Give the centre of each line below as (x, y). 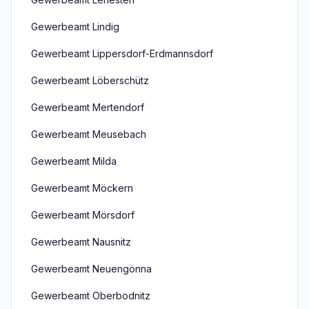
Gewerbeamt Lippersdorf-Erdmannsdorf (122, 53)
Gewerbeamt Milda (74, 161)
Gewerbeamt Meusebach (89, 134)
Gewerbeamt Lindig (75, 27)
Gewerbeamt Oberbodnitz (91, 296)
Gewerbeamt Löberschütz (90, 80)
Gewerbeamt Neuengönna (91, 269)
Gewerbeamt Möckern (82, 188)
